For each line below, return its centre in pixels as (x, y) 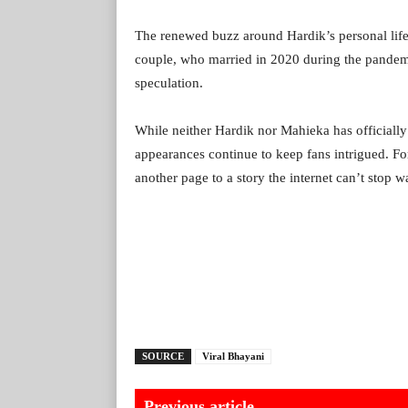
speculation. (169, 83)
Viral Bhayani (233, 357)
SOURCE (163, 357)
